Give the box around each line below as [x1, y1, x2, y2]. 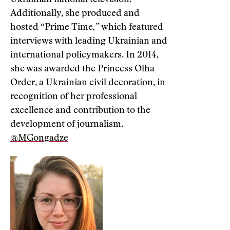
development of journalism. [10, 120, 123, 129]
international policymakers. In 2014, [10, 51, 159, 60]
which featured [101, 23, 163, 32]
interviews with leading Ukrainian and [10, 37, 167, 46]
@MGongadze [10, 134, 68, 143]
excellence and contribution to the [10, 106, 150, 116]
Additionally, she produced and [10, 9, 140, 18]
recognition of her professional [10, 92, 137, 102]
